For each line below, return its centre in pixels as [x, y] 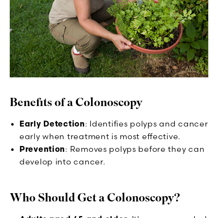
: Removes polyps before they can [135, 149]
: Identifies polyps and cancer [146, 123]
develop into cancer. [63, 161]
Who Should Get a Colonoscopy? [95, 198]
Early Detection [52, 123]
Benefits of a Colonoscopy [76, 102]
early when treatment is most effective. [100, 136]
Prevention [43, 149]
